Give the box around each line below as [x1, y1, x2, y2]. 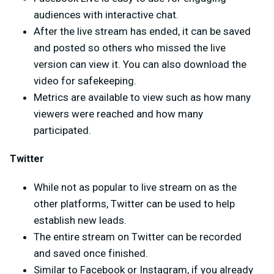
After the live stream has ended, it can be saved [34, 24, 251, 37]
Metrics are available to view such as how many [34, 91, 251, 103]
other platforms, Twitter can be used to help [34, 197, 235, 210]
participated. [34, 124, 91, 136]
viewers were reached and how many [34, 107, 203, 120]
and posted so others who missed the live [34, 41, 226, 54]
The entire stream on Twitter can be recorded [34, 230, 242, 243]
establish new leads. [34, 213, 127, 226]
